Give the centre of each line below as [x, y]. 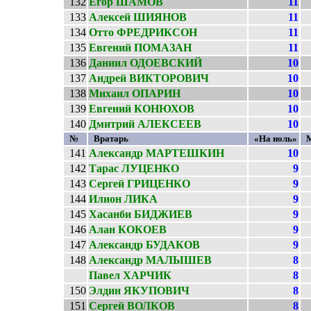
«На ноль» [275, 138]
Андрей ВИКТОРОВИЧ [149, 78]
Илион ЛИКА [123, 199]
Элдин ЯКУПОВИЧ [139, 291]
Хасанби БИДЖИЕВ [141, 214]
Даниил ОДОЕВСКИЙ [145, 63]
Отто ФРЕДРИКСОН [143, 32]
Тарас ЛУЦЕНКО [134, 168]
